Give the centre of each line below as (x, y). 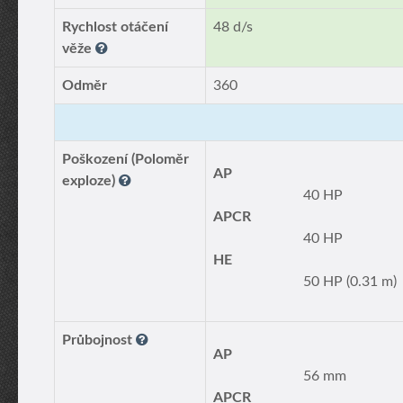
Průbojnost (99, 340)
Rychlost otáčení (115, 27)
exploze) (90, 181)
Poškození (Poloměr (125, 159)
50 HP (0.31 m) (350, 282)
